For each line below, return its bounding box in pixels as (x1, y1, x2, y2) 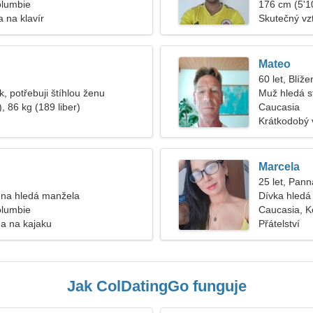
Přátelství (259, 218, 300, 229)
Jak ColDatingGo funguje (66, 277, 247, 295)
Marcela (259, 161, 300, 173)
